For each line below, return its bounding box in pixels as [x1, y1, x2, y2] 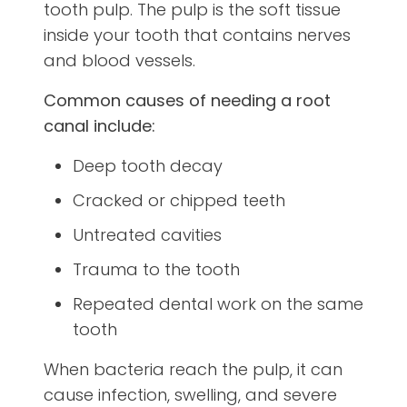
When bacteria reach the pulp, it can [44, 358, 342, 382]
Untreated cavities [73, 223, 222, 247]
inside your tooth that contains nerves [44, 24, 351, 47]
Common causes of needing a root [44, 89, 331, 113]
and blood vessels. [44, 49, 195, 73]
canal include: [44, 114, 155, 138]
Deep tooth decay [73, 154, 223, 178]
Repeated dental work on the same [73, 293, 363, 316]
